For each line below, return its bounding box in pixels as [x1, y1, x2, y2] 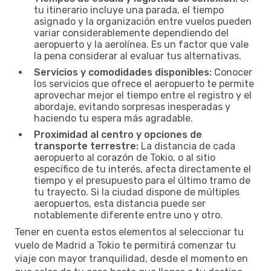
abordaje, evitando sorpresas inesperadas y [34, 100, 230, 113]
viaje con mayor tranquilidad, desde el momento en [15, 252, 248, 264]
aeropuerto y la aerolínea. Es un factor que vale [34, 38, 249, 50]
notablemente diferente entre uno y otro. [34, 209, 223, 221]
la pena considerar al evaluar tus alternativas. [34, 50, 241, 62]
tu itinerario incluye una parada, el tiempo [34, 4, 224, 16]
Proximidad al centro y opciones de [34, 128, 202, 140]
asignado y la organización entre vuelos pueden [34, 15, 252, 27]
